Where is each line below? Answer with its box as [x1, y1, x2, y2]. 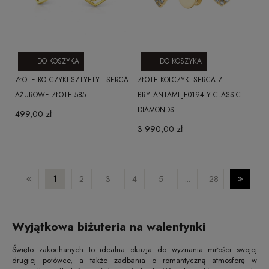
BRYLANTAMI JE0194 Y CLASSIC [138, 89, 241, 101]
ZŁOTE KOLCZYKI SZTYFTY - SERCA [15, 74, 128, 86]
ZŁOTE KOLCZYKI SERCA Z [138, 74, 222, 86]
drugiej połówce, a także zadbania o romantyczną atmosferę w [12, 254, 257, 266]
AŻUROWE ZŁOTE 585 [15, 89, 86, 101]
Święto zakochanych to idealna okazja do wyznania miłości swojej [12, 243, 257, 255]
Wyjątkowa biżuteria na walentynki [12, 217, 205, 235]
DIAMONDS [138, 104, 174, 116]
